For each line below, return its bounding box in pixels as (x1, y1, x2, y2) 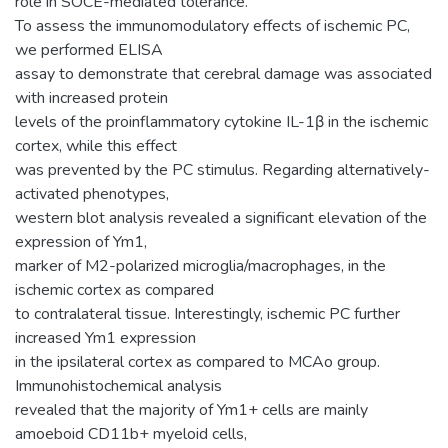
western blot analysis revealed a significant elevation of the (15, 206, 427, 229)
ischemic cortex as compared (15, 278, 214, 301)
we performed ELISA (15, 38, 163, 61)
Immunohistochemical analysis (15, 374, 222, 397)
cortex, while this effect (15, 134, 177, 157)
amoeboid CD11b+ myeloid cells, (15, 422, 247, 445)
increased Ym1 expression (15, 326, 196, 349)
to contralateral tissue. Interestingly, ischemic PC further (15, 302, 400, 325)
